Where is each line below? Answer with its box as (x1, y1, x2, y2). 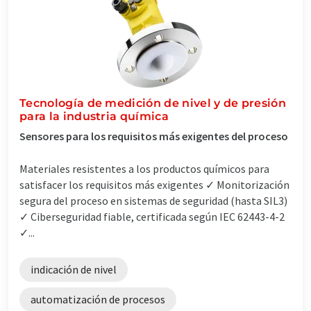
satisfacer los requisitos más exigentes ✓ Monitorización (19, 177, 289, 192)
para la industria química (19, 109, 169, 123)
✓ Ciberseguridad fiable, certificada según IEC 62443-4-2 (19, 209, 285, 224)
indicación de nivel (31, 262, 117, 276)
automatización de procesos (31, 292, 165, 306)
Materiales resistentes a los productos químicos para (19, 161, 269, 176)
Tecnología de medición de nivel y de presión (19, 96, 287, 110)
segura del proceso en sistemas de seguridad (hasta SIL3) (19, 193, 287, 208)
